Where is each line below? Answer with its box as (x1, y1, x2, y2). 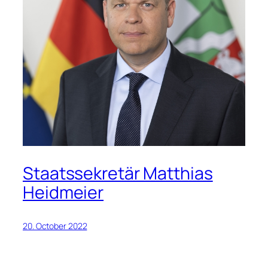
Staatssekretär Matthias (23, 162, 213, 185)
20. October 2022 (23, 220, 87, 232)
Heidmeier (23, 181, 104, 205)
